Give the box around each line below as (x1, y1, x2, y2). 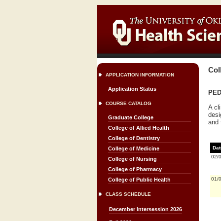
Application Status (108, 86, 156, 92)
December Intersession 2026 (109, 206, 182, 212)
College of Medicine (108, 146, 159, 151)
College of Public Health (108, 177, 171, 183)
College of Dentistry (108, 135, 160, 141)
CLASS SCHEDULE (106, 191, 151, 197)
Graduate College (108, 114, 153, 120)
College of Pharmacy (108, 166, 162, 172)
